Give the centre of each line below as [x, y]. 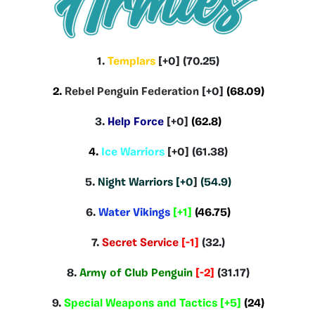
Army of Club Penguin [136, 273]
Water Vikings [134, 213]
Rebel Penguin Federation [131, 92]
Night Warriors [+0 [144, 182]
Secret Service [140, 243]
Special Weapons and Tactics [142, 303]
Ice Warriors [133, 152]
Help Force [137, 122]
